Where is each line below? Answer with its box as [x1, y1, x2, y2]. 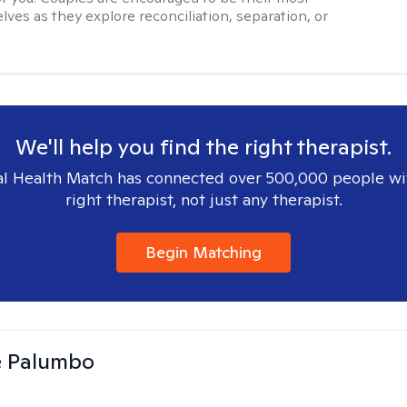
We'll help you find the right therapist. [15, 133, 392, 161]
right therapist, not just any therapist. [65, 189, 342, 210]
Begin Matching [145, 242, 262, 263]
